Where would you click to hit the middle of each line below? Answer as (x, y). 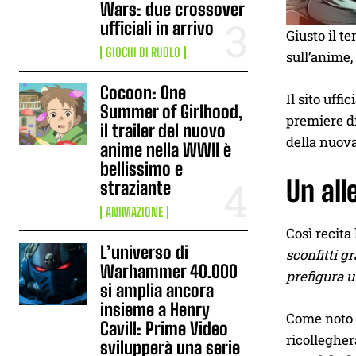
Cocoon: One (143, 93)
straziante (136, 188)
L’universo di (145, 252)
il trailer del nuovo (163, 131)
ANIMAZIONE (135, 212)
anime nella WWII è (166, 150)
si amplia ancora (157, 290)
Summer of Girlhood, (172, 112)
